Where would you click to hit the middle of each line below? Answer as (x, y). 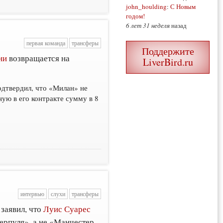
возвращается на (39, 58)
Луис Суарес (67, 209)
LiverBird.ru (168, 62)
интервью (32, 194)
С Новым (183, 7)
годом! (135, 16)
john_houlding (146, 7)
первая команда (46, 43)
